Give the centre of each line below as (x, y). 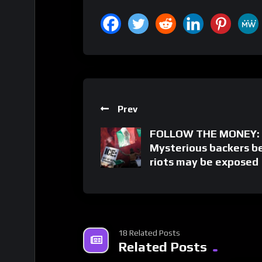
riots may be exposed (204, 161)
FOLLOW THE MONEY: (205, 133)
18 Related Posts (149, 232)
